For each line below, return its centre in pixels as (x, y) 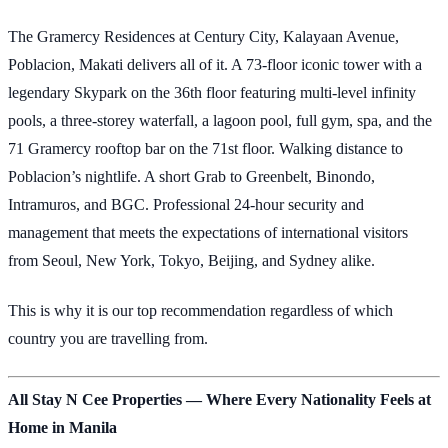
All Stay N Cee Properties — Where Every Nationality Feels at (219, 399)
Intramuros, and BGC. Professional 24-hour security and (186, 204)
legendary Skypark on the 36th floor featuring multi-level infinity (212, 92)
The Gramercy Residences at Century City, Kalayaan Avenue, (203, 36)
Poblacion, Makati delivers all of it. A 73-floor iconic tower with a (215, 64)
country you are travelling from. (108, 339)
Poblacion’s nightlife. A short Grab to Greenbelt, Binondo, (191, 176)
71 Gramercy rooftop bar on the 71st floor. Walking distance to (205, 148)
